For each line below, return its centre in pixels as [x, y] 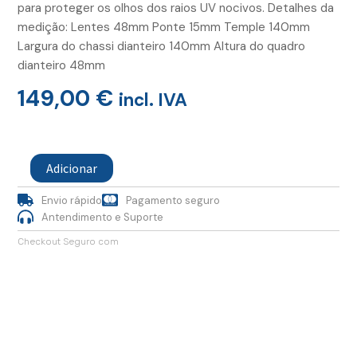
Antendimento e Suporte [102, 217]
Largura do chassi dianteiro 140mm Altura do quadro [161, 46]
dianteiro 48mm [61, 65]
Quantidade [45, 137]
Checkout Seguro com [68, 241]
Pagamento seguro [173, 200]
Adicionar [72, 168]
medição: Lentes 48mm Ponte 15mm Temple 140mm [164, 27]
